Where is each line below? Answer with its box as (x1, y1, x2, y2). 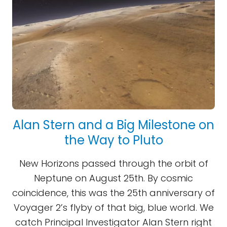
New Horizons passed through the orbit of (19, 157, 208, 170)
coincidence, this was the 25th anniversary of (12, 186, 215, 199)
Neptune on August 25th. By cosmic (34, 172, 193, 184)
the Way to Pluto (64, 132, 163, 148)
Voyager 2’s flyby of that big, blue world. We (13, 201, 214, 214)
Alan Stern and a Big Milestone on (13, 117, 214, 133)
